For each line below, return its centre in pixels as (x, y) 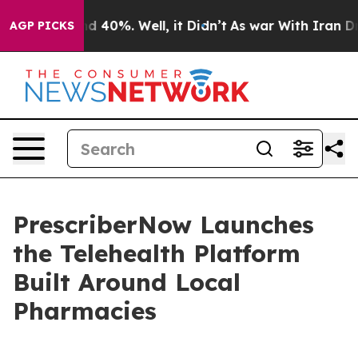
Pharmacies (85, 311)
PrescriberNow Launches (163, 225)
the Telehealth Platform (157, 253)
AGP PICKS (42, 26)
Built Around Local (127, 282)
